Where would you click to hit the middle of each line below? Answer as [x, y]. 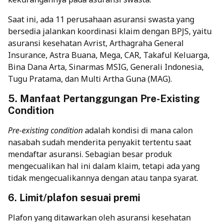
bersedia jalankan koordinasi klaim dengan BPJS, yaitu [110, 31]
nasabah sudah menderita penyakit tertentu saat [100, 142]
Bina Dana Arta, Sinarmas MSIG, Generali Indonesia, [106, 67]
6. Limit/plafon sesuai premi [74, 197]
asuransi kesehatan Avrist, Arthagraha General [96, 43]
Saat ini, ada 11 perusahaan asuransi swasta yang [101, 19]
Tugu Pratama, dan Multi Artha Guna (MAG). [90, 79]
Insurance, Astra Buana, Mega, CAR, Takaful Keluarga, [109, 55]
